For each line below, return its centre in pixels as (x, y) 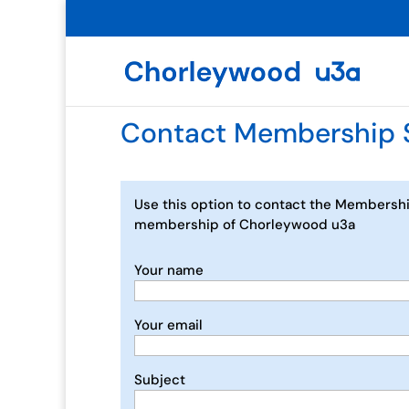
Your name (169, 271)
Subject (160, 380)
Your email (168, 325)
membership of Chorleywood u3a (245, 225)
